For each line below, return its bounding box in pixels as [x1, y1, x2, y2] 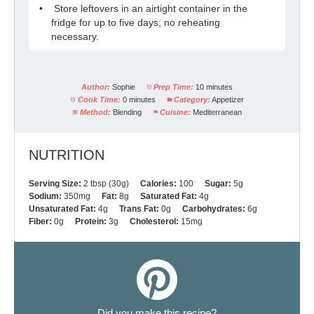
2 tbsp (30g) [83, 179, 129, 189]
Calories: [140, 179, 177, 189]
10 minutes [196, 83, 233, 92]
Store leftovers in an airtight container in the [50, 3, 247, 15]
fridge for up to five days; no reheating [50, 17, 220, 29]
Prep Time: [153, 83, 194, 92]
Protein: [75, 217, 107, 227]
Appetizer [211, 95, 244, 104]
